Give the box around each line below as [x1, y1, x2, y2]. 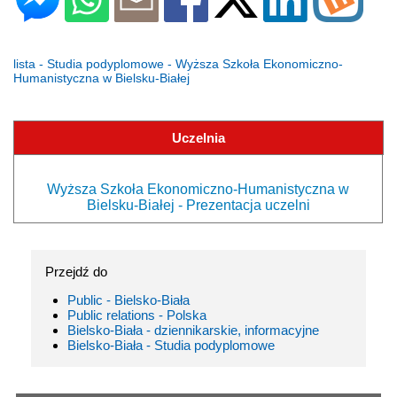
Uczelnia [172, 130, 225, 146]
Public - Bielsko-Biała [67, 292, 190, 308]
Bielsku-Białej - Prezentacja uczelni [86, 198, 310, 214]
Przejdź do [45, 264, 107, 280]
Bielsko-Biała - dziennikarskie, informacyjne [67, 323, 319, 339]
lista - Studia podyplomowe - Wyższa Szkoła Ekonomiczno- [13, 57, 343, 72]
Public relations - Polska [67, 307, 206, 323]
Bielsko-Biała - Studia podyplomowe [67, 338, 275, 354]
